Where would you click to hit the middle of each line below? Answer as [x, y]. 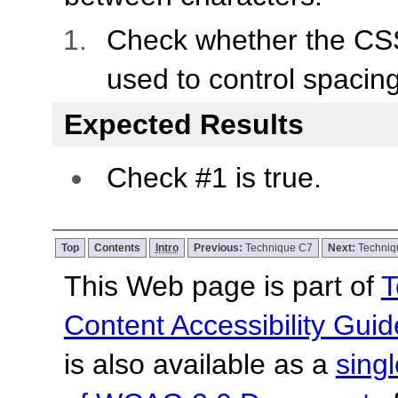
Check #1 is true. [214, 178]
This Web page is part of [222, 286]
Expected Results [183, 124]
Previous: [219, 247]
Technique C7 [279, 247]
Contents [117, 247]
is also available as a [199, 364]
